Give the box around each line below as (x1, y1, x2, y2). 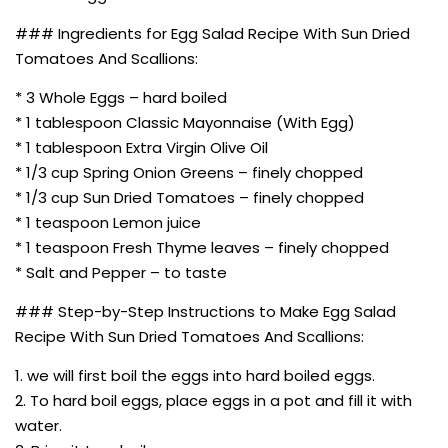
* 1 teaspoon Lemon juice (15, 211, 201, 233)
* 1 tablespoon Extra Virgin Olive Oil (15, 136, 268, 158)
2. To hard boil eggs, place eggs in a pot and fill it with (15, 389, 412, 411)
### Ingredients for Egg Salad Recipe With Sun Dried (15, 22, 410, 44)
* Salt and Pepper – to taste (15, 261, 227, 283)
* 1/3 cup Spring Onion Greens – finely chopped (15, 161, 363, 183)
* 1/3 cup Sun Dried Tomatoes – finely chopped (15, 186, 364, 208)
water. (15, 414, 62, 436)
